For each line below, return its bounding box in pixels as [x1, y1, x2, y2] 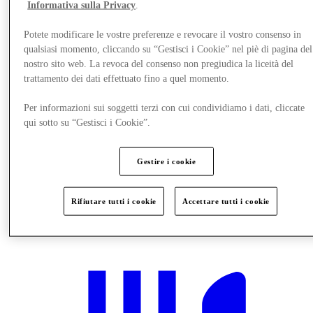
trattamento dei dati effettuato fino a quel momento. [24, 73, 230, 84]
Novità [34, 210, 64, 222]
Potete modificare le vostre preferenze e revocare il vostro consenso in [24, 29, 302, 40]
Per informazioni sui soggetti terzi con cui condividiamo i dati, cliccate [24, 102, 305, 113]
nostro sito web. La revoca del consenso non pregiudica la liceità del [24, 58, 294, 69]
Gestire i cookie [137, 156, 196, 166]
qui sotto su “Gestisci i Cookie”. [24, 117, 151, 128]
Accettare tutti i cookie [182, 196, 270, 205]
